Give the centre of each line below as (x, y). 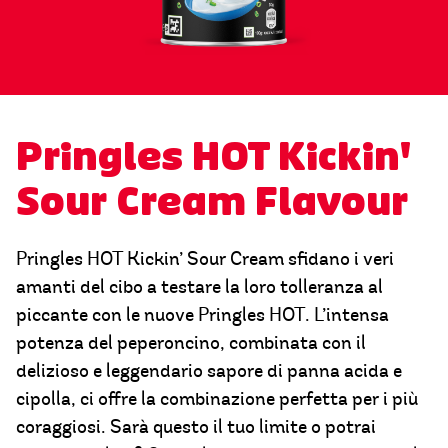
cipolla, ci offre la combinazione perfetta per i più (217, 399)
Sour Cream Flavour (212, 202)
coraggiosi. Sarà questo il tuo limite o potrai (196, 427)
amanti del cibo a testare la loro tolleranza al (199, 287)
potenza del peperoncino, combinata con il (191, 343)
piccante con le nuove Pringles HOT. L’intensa (202, 315)
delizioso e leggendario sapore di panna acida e (209, 371)
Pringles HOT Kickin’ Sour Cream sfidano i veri (205, 259)
